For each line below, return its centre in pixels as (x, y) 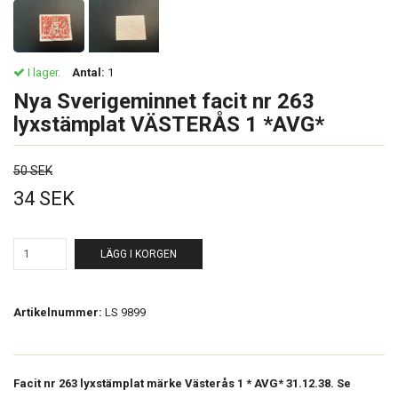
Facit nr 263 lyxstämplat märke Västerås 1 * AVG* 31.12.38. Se (182, 383)
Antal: (88, 72)
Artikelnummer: (58, 312)
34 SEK (44, 198)
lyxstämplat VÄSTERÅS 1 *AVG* (169, 124)
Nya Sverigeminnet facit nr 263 (164, 101)
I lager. (43, 72)
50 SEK (33, 170)
